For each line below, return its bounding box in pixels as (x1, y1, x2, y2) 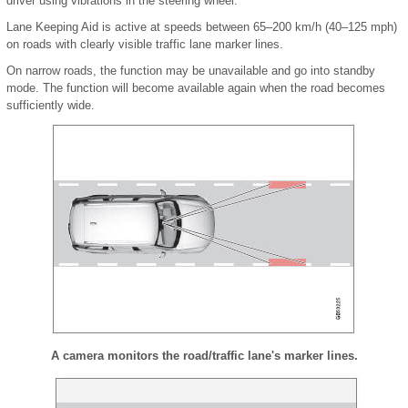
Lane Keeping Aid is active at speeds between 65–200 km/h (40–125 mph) (6, 20, 397, 34)
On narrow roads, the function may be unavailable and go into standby (6, 64, 375, 77)
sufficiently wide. (6, 98, 95, 112)
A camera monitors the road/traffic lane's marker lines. (50, 349, 358, 362)
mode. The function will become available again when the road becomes (6, 81, 385, 95)
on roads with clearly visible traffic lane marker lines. (6, 37, 283, 51)
